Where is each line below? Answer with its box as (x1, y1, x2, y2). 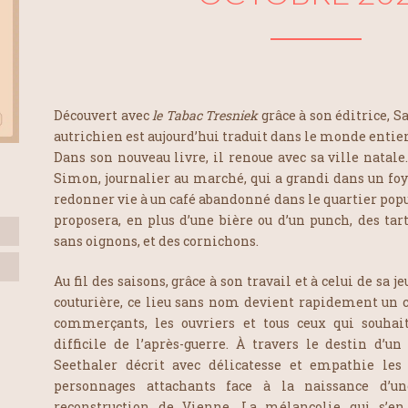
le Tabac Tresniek (152, 107, 261, 125)
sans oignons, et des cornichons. (54, 232, 260, 250)
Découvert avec (54, 107, 153, 125)
